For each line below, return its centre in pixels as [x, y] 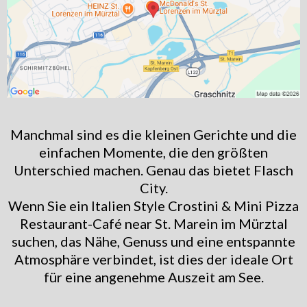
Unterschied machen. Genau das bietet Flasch [153, 170]
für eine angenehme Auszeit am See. [153, 277]
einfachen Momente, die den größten [153, 152]
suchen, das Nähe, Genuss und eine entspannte [153, 241]
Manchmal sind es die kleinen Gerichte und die [153, 134]
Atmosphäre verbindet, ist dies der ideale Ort [153, 259]
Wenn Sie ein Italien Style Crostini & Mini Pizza [153, 205]
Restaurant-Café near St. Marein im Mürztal [153, 223]
